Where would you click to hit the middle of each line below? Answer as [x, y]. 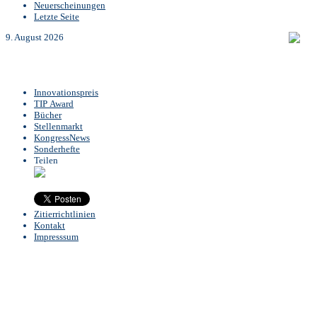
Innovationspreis [66, 92]
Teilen [46, 160]
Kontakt [50, 225]
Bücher [48, 115]
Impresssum [56, 237]
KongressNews [62, 138]
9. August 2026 [35, 37]
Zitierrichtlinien [65, 214]
